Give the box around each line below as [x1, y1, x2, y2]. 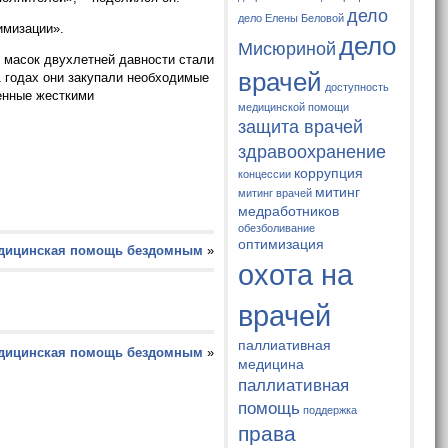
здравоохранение [238, 141, 387, 163]
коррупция [294, 165, 364, 182]
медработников [238, 203, 340, 220]
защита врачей [238, 116, 364, 138]
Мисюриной [238, 38, 337, 60]
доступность [325, 81, 390, 94]
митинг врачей [238, 187, 313, 200]
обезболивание [238, 222, 316, 235]
